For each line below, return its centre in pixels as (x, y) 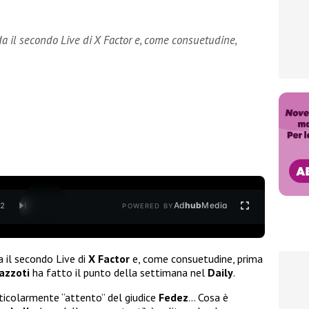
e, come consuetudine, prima (196, 258)
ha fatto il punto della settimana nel (119, 272)
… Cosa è (208, 297)
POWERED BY (148, 206)
